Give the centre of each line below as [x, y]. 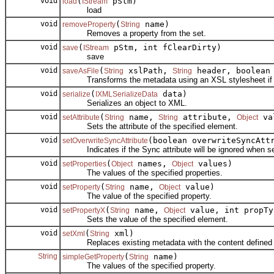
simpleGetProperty [93, 257]
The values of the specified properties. [143, 173]
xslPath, [148, 71]
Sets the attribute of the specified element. [150, 127]
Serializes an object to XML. [125, 103]
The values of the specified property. [139, 266]
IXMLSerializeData [127, 94]
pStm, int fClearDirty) [165, 48]
